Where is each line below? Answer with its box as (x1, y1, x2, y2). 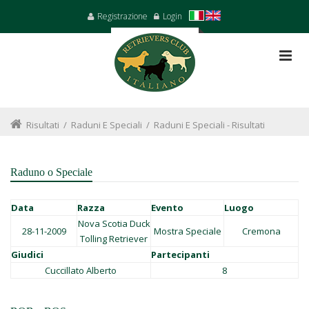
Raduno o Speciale (10, 166, 92, 178)
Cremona (241, 225, 281, 237)
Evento (151, 201, 183, 214)
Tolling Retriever (80, 232, 148, 245)
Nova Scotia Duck (77, 217, 150, 230)
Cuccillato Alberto (45, 264, 117, 277)
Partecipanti (151, 248, 210, 261)
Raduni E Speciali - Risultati (154, 119, 265, 131)
